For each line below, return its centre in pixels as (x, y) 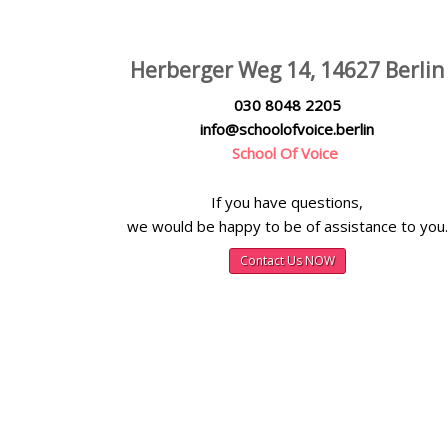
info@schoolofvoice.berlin (287, 129)
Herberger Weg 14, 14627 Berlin (287, 70)
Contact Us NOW (287, 261)
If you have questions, (287, 201)
